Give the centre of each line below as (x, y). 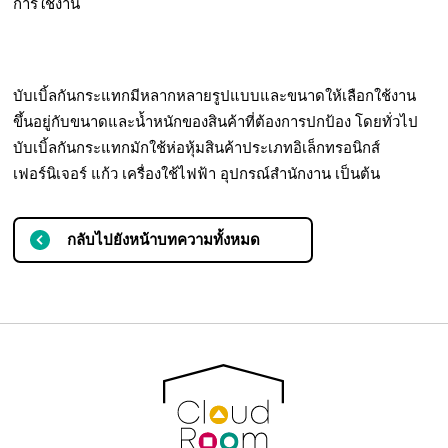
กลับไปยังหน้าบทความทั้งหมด (163, 240)
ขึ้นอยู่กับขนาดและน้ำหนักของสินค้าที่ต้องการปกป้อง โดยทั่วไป (216, 122)
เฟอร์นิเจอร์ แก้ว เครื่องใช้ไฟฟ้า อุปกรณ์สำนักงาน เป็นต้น (197, 174)
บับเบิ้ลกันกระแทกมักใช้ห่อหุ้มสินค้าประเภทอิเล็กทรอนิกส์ (197, 148)
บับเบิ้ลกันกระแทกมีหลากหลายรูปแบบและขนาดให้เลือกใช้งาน (215, 96)
